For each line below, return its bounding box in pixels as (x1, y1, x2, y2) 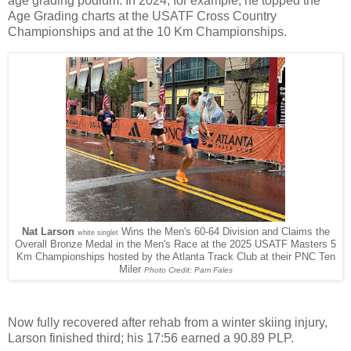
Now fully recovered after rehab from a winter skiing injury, (8, 315, 327, 329)
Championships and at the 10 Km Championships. (8, 25, 287, 39)
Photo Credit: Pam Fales (143, 265, 233, 274)
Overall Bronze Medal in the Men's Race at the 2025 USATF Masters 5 (15, 238, 336, 250)
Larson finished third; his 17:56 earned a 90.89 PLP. (8, 331, 294, 345)
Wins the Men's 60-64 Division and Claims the (118, 226, 330, 237)
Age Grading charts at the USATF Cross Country (8, 9, 277, 24)
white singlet (77, 228, 118, 237)
